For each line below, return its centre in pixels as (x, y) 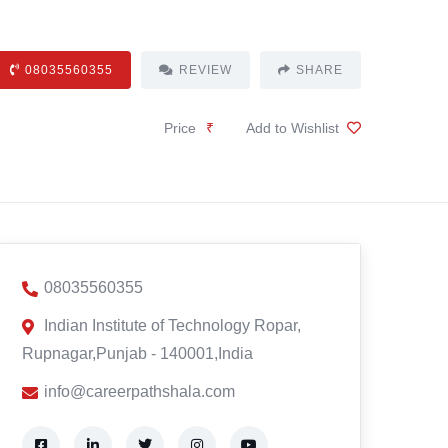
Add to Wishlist (292, 128)
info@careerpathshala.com (139, 391)
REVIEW (205, 70)
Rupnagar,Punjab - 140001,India (137, 353)
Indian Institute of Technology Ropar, (172, 325)
